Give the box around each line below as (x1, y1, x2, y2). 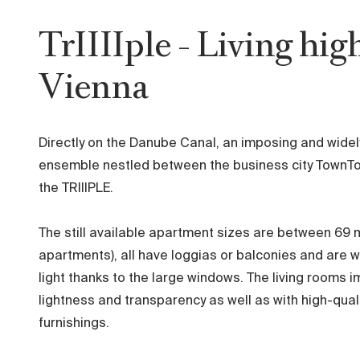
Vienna (39, 62, 149, 110)
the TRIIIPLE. (39, 182, 113, 195)
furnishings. (39, 317, 109, 330)
